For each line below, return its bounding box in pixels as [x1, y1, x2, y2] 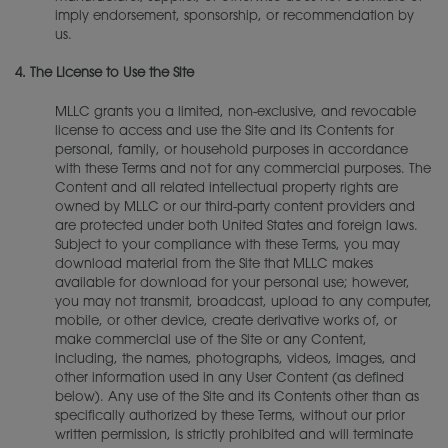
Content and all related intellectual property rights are [55, 181, 398, 195]
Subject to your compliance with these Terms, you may [55, 238, 400, 252]
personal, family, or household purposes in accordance [55, 143, 408, 157]
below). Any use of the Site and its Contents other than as [55, 390, 419, 404]
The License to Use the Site [30, 67, 194, 80]
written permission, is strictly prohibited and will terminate [55, 428, 413, 442]
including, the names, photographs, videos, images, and [55, 352, 416, 366]
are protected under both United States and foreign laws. [55, 219, 418, 233]
